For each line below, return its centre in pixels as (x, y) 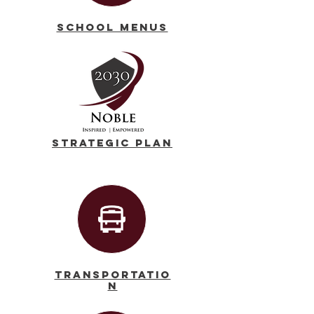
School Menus (112, 27)
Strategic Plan (112, 143)
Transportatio (112, 275)
